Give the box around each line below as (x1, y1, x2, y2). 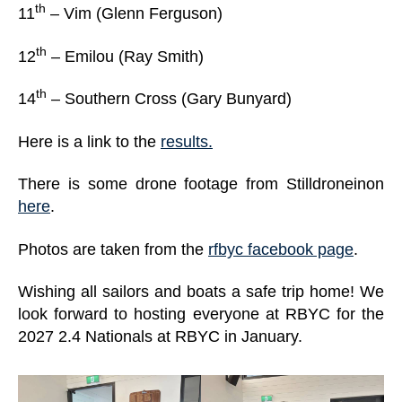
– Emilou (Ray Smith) (47, 47, 204, 66)
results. (161, 132, 213, 151)
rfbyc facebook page (208, 240, 354, 258)
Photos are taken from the (18, 240, 208, 258)
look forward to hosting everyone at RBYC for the (18, 305, 384, 323)
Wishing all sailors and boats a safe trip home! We (18, 283, 384, 301)
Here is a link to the (18, 132, 161, 151)
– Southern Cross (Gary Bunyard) (47, 90, 292, 108)
